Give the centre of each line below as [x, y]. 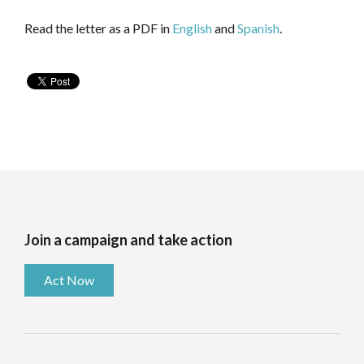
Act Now [69, 279]
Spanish [258, 28]
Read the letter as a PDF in [98, 28]
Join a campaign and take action [128, 239]
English [192, 28]
